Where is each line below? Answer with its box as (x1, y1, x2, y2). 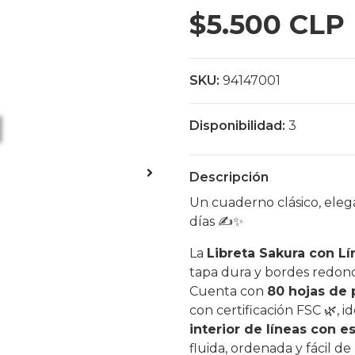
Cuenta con (189, 284, 267, 299)
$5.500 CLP (189, 8, 345, 41)
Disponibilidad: (189, 118, 285, 133)
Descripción (189, 170, 269, 185)
